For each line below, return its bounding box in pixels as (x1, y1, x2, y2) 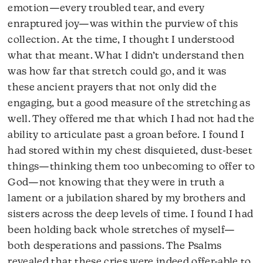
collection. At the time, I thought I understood (8, 35, 235, 46)
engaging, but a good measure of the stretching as (8, 99, 251, 109)
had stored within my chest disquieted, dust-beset (8, 146, 253, 157)
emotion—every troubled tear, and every (8, 4, 205, 14)
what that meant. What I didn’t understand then (8, 51, 245, 62)
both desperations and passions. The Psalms (8, 241, 222, 252)
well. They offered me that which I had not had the (8, 114, 255, 125)
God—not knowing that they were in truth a (8, 178, 225, 188)
